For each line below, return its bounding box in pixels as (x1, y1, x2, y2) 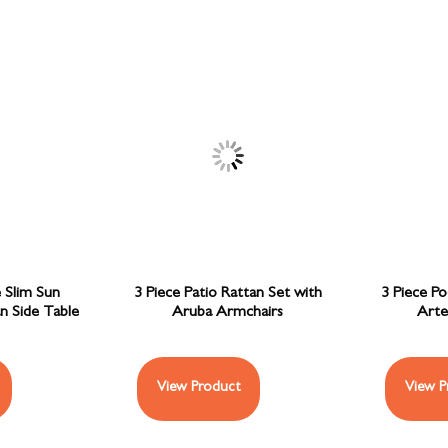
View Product (157, 380, 241, 396)
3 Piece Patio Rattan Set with (133, 285, 322, 302)
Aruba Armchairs (172, 304, 284, 321)
